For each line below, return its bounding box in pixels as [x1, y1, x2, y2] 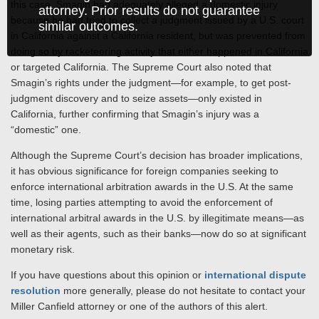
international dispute [204, 269, 306, 281]
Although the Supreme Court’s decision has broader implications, [11, 150, 303, 161]
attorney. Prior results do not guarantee [38, 3, 260, 18]
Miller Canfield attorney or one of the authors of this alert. [11, 300, 268, 312]
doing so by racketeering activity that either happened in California [11, 46, 308, 57]
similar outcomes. [38, 19, 138, 33]
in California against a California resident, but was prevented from [11, 30, 305, 41]
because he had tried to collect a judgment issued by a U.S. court [11, 14, 304, 26]
